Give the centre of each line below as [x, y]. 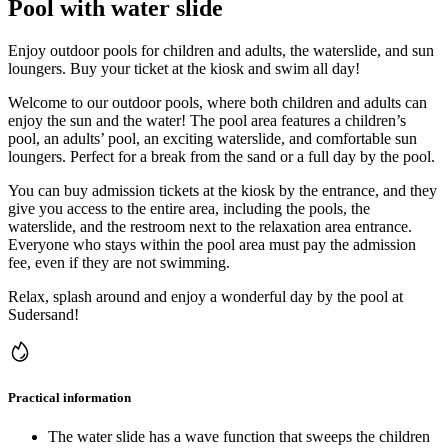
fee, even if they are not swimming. [119, 262]
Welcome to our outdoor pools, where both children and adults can [217, 102]
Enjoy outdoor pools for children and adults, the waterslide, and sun [221, 50]
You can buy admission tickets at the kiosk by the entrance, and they [222, 190]
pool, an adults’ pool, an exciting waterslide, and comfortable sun [212, 138]
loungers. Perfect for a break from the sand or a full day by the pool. [221, 156]
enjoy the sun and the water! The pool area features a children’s [207, 120]
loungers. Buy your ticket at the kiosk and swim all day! [184, 68]
